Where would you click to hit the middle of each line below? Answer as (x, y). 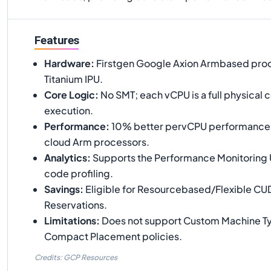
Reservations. (76, 204)
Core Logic (70, 94)
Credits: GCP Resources (76, 257)
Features (57, 40)
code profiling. (79, 173)
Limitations (70, 220)
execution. (69, 110)
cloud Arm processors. (97, 142)
